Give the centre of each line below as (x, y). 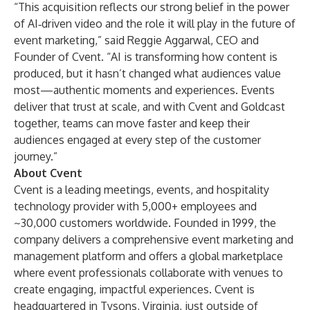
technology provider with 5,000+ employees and (135, 206)
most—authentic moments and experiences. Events (144, 90)
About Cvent (48, 173)
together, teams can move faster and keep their (132, 123)
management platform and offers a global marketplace (148, 256)
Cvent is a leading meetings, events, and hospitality (142, 190)
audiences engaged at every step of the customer (137, 140)
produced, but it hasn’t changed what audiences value (147, 73)
